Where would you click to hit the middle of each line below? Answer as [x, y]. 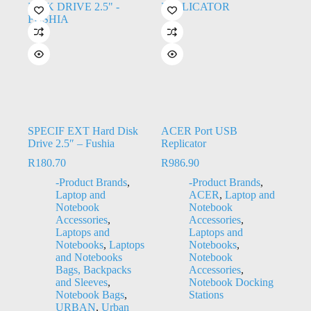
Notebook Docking [231, 282]
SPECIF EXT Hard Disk [83, 131]
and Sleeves [82, 282]
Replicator [183, 143]
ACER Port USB [199, 131]
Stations [206, 294]
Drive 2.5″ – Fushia [71, 143]
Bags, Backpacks [93, 269]
